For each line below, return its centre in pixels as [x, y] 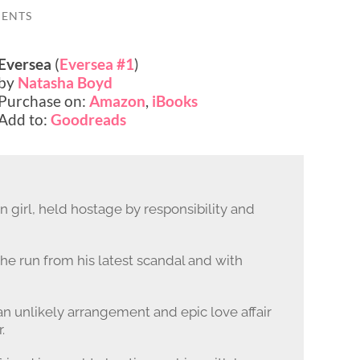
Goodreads [89, 119]
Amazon [118, 100]
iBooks [175, 100]
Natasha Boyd [65, 82]
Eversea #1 [97, 63]
